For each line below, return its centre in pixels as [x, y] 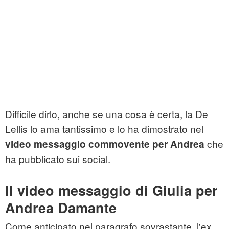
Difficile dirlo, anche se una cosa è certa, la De [107, 114]
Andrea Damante [61, 208]
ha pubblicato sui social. [58, 159]
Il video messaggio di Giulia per [111, 190]
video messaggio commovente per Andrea [105, 144]
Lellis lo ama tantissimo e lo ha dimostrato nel [104, 129]
